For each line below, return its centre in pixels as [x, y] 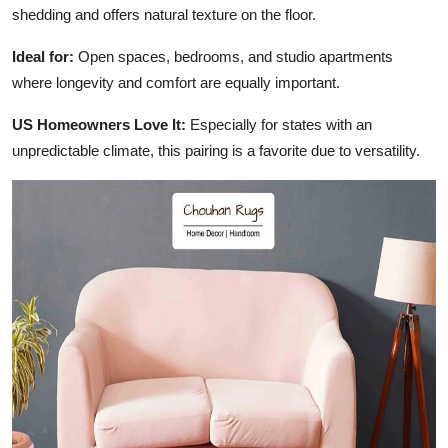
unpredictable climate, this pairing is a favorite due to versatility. [216, 150]
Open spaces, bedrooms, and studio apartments [233, 56]
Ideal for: [43, 56]
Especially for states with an [279, 124]
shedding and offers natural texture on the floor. [164, 14]
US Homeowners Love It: [99, 124]
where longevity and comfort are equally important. [176, 82]
